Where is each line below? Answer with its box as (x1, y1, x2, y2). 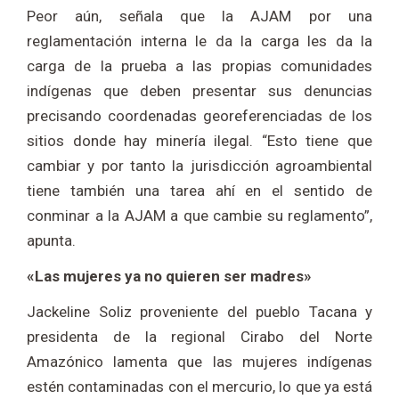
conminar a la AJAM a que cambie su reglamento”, (27, 206, 372, 224)
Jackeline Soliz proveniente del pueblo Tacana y (27, 302, 372, 321)
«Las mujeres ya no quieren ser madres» (27, 266, 312, 285)
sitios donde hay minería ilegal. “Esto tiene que (27, 131, 372, 150)
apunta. (27, 231, 76, 249)
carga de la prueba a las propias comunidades (27, 56, 372, 75)
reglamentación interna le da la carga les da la (27, 31, 372, 50)
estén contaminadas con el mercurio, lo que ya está (27, 377, 372, 395)
